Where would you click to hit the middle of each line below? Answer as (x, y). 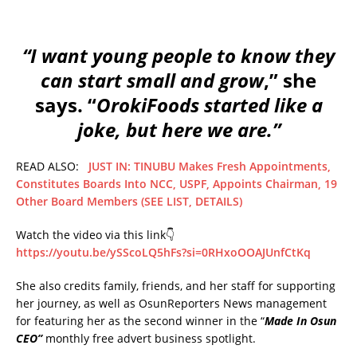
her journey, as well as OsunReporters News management (171, 304)
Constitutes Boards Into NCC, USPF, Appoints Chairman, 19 (177, 184)
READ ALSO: (52, 167)
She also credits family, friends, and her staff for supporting (176, 286)
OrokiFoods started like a (209, 105)
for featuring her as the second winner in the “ (140, 321)
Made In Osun (300, 321)
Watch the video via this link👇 (95, 235)
